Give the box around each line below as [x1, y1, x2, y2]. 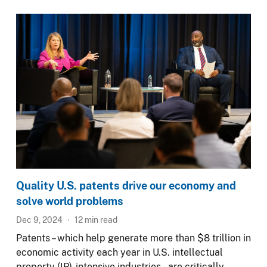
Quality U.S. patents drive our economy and [16, 179, 236, 193]
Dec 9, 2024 [16, 215, 63, 225]
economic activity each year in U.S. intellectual [16, 247, 223, 259]
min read [83, 215, 117, 225]
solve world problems [16, 195, 123, 208]
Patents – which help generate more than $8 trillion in [16, 232, 251, 244]
